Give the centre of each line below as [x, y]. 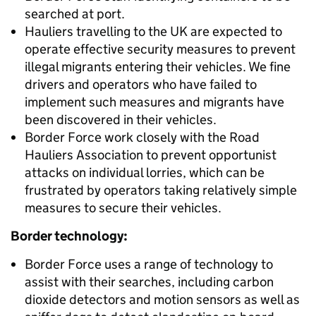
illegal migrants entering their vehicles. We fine [158, 67]
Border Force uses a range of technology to [149, 264]
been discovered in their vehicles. [121, 120]
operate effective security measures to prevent [160, 49]
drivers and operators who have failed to [141, 84]
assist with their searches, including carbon [149, 282]
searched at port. [75, 14]
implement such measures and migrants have [154, 102]
